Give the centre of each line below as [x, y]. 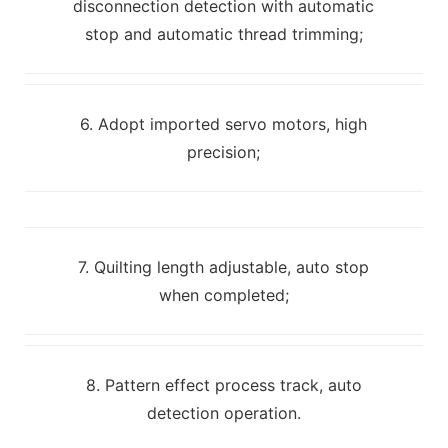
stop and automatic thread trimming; [223, 33]
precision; [224, 151]
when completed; [223, 294]
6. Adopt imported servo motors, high [224, 123]
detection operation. [223, 412]
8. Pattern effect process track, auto [223, 384]
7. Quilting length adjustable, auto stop [224, 266]
